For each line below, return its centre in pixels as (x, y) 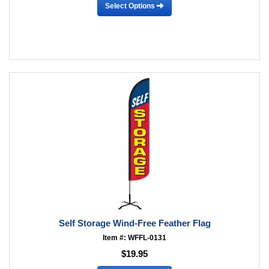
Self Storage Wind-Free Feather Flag (134, 223)
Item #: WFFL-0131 (134, 238)
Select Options (131, 6)
